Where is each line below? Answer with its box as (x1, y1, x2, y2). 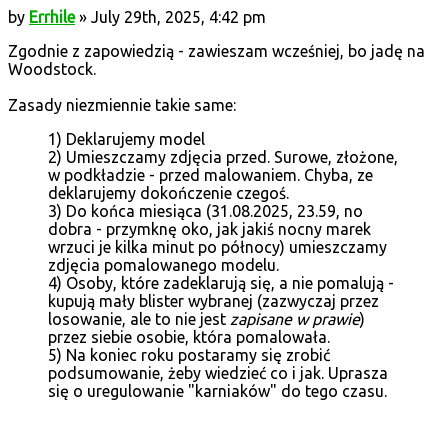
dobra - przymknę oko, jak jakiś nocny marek (48, 220, 371, 239)
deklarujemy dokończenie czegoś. (48, 184, 289, 203)
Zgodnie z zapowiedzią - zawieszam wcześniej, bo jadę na (8, 42, 425, 61)
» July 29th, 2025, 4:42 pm (75, 8, 266, 27)
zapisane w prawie (230, 310, 360, 329)
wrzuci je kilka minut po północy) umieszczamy (48, 238, 387, 257)
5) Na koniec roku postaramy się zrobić (48, 346, 330, 365)
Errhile (29, 8, 75, 27)
